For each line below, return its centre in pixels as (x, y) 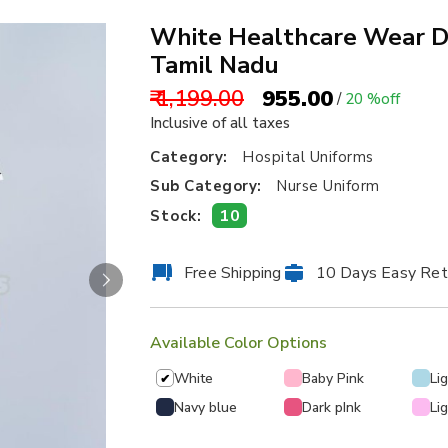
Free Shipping (233, 272)
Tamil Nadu (214, 65)
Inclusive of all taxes (220, 123)
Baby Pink (333, 378)
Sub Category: (208, 186)
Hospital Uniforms (308, 157)
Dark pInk (331, 407)
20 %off (372, 99)
